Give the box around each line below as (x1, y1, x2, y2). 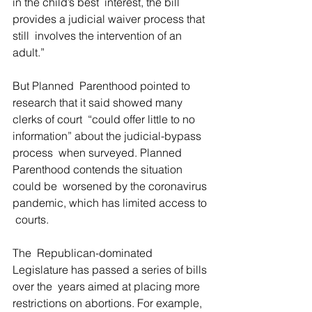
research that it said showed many (13, 95, 185, 109)
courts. (13, 212, 49, 226)
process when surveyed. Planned (13, 146, 185, 159)
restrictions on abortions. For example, (13, 296, 208, 310)
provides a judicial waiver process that (13, 12, 208, 26)
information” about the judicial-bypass (13, 129, 204, 143)
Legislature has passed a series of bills (13, 263, 210, 276)
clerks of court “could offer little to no (13, 112, 198, 126)
